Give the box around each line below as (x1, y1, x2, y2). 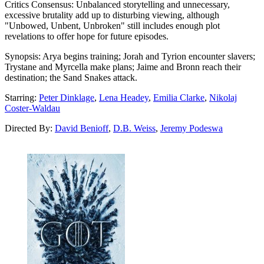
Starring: (5, 92, 39, 103)
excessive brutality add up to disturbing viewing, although (5, 9, 219, 20)
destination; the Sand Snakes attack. (5, 72, 137, 82)
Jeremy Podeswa (160, 123, 223, 133)
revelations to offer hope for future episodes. (5, 31, 169, 41)
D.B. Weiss (113, 123, 156, 133)
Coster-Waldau (5, 103, 60, 113)
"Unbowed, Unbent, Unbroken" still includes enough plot (5, 20, 220, 31)
